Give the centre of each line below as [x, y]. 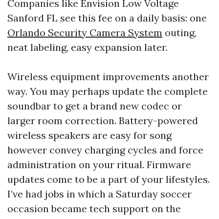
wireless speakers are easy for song [89, 135]
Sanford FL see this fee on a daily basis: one [107, 18]
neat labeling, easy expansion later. [88, 47]
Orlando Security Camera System [85, 33]
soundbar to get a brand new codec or [95, 106]
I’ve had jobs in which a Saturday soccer [99, 194]
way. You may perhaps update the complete [108, 91]
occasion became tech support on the [94, 208]
